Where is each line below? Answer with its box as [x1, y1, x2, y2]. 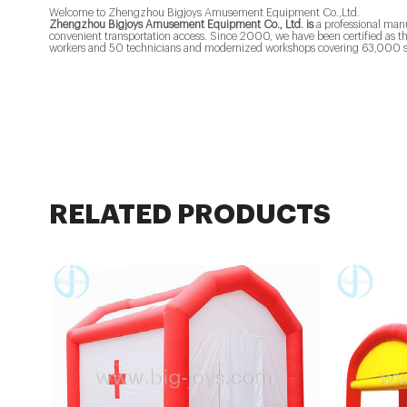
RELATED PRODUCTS [48, 201, 331, 229]
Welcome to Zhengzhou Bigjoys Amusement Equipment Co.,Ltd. [48, 7, 360, 19]
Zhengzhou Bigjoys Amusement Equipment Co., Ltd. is [48, 19, 313, 31]
